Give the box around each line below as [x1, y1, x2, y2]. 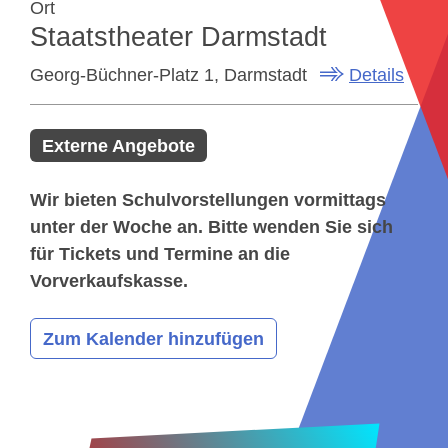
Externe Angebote [41, 135, 195, 157]
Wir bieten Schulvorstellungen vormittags [30, 189, 386, 211]
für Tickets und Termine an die [30, 243, 290, 265]
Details [349, 64, 404, 85]
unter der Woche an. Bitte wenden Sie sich [30, 216, 393, 238]
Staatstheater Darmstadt [30, 21, 327, 52]
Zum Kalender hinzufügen [43, 328, 264, 350]
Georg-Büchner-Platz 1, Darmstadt [30, 64, 312, 85]
